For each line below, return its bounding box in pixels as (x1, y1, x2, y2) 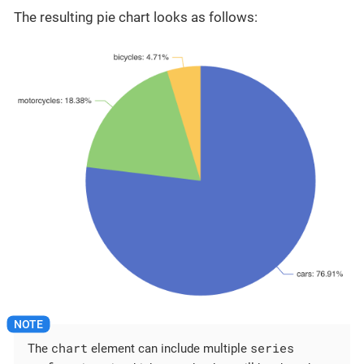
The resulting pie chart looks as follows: (14, 9, 258, 25)
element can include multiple (88, 341, 250, 357)
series (250, 340, 294, 357)
